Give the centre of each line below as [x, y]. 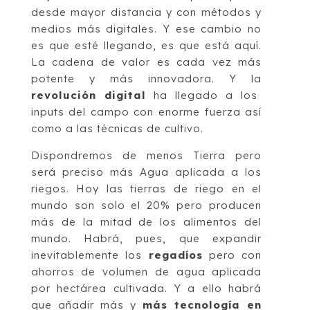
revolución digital [88, 95]
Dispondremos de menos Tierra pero [146, 155]
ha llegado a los [202, 95]
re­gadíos [175, 255]
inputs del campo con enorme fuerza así [146, 111]
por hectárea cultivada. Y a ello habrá [146, 288]
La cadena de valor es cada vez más [146, 62]
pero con [232, 255]
